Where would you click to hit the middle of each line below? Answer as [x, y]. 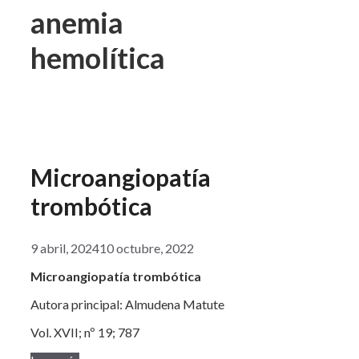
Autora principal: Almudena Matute [127, 304]
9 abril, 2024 [65, 248]
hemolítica [98, 58]
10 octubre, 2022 [147, 248]
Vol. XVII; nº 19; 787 [85, 332]
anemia [77, 23]
